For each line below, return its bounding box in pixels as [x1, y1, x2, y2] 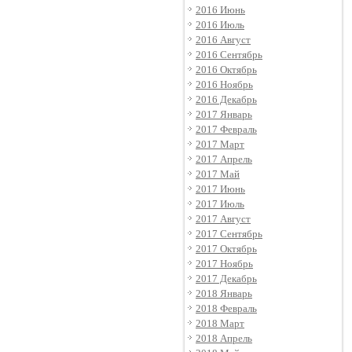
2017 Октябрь [196, 243, 257, 255]
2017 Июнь [196, 183, 245, 195]
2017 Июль [196, 198, 244, 210]
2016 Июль [196, 19, 244, 31]
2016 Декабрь [196, 93, 257, 105]
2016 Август [196, 34, 251, 46]
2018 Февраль [196, 302, 257, 314]
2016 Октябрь [196, 64, 257, 75]
